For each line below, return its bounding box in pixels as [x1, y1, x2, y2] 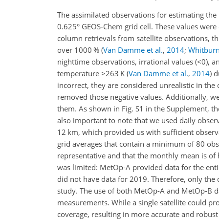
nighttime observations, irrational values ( [57, 56, 197, 66]
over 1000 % [57, 44, 101, 55]
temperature [57, 68, 101, 78]
